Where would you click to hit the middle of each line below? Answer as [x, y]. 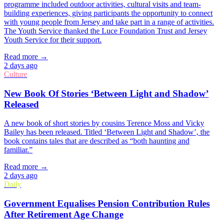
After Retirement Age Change [64, 215]
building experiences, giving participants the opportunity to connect [108, 13]
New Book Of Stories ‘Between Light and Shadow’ [106, 93]
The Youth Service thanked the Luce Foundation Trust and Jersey [106, 31]
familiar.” [18, 150]
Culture [16, 74]
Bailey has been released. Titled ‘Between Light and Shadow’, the [107, 132]
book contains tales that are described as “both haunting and [97, 141]
